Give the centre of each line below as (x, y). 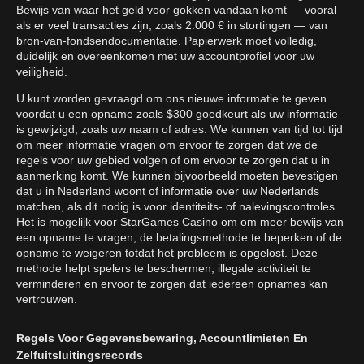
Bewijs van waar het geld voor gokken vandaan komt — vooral (176, 10)
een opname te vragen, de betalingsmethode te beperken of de (179, 238)
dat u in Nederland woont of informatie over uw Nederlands (168, 191)
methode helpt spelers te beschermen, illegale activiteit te (164, 269)
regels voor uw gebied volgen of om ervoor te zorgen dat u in (173, 160)
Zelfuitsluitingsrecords (80, 355)
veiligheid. (42, 72)
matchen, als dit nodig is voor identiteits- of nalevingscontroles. (177, 207)
